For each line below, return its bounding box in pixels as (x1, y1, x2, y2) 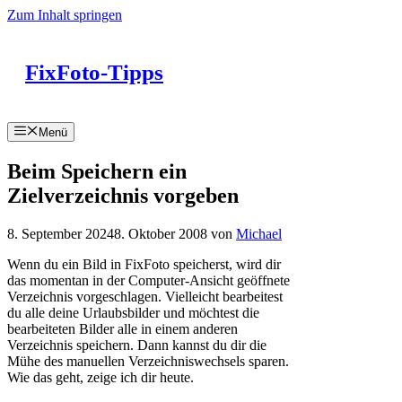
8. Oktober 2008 (114, 226, 207, 242)
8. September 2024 (7, 226, 114, 242)
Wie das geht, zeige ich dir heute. (7, 370, 194, 386)
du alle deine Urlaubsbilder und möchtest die (7, 305, 259, 321)
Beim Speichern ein (7, 160, 187, 184)
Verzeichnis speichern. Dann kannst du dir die (7, 337, 267, 354)
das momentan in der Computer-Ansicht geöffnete (7, 273, 290, 289)
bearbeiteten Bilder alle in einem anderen (7, 321, 238, 337)
